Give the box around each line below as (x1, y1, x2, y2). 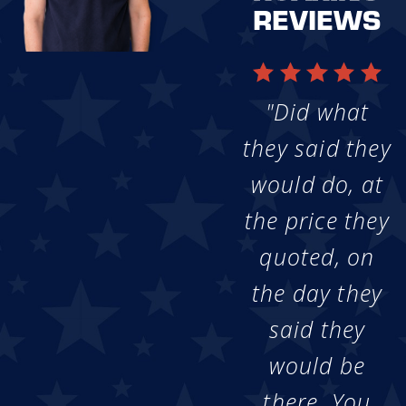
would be (268, 350, 366, 381)
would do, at (250, 169, 384, 199)
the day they (251, 277, 383, 308)
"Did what (265, 96, 370, 127)
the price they (245, 205, 390, 236)
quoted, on (259, 241, 375, 272)
